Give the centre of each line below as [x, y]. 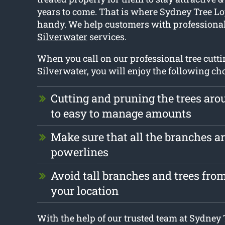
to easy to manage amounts [121, 114]
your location [84, 191]
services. [107, 37]
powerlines [79, 152]
